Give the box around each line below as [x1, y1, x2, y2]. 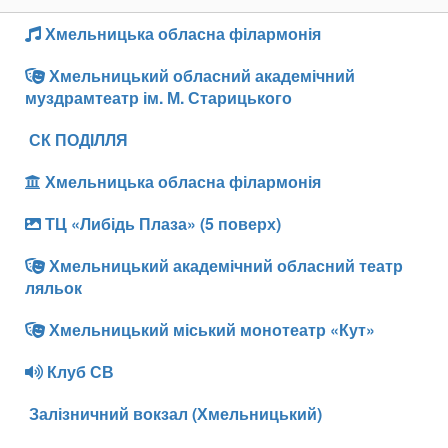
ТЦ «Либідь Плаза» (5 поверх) [41, 211, 281, 235]
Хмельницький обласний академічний [45, 63, 355, 87]
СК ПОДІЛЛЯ [25, 127, 128, 151]
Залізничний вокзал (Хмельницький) [25, 401, 322, 425]
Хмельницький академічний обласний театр [45, 253, 403, 277]
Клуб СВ [43, 359, 114, 383]
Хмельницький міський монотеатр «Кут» [45, 317, 375, 341]
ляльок [25, 275, 82, 299]
